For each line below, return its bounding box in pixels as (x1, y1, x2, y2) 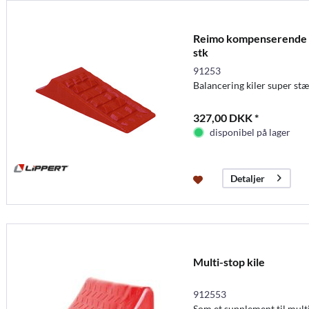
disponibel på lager (209, 126, 290, 138)
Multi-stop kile (192, 255, 265, 268)
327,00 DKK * (192, 110, 259, 124)
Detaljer (230, 172, 265, 184)
